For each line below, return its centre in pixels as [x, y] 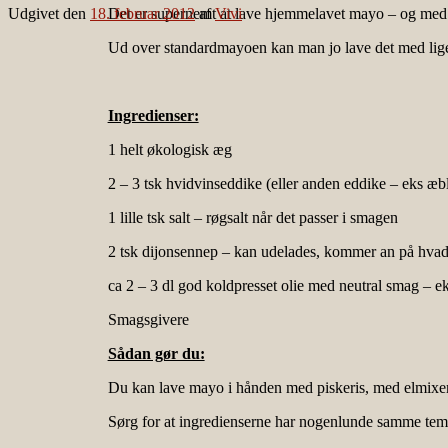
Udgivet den [49, 14]
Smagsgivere [148, 320]
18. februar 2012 [142, 14]
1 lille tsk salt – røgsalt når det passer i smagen [252, 218]
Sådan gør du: [156, 354]
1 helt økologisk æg [169, 150]
